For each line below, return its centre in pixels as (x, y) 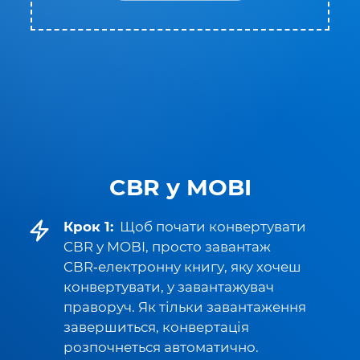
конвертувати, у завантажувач (169, 287)
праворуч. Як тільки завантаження (185, 307)
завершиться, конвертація (156, 327)
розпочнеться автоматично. (161, 347)
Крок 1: (88, 227)
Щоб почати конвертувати (213, 227)
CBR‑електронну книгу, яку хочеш (182, 267)
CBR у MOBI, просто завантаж (167, 247)
